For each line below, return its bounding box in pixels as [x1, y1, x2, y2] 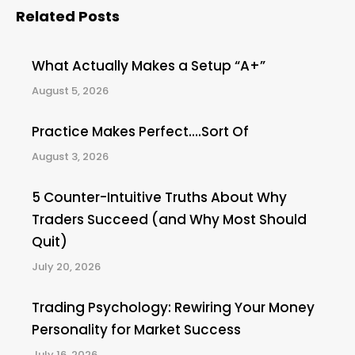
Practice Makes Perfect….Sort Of [32, 122, 249, 142]
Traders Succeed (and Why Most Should [32, 210, 307, 230]
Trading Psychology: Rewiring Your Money [32, 298, 315, 318]
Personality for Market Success [32, 320, 241, 340]
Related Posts [16, 6, 120, 27]
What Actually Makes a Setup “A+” [32, 56, 265, 76]
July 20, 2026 [32, 259, 101, 275]
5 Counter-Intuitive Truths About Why [32, 188, 287, 208]
